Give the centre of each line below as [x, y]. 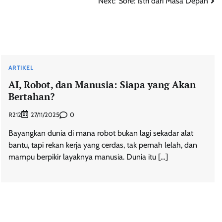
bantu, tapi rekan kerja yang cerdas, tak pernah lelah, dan [103, 145]
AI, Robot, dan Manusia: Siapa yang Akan [102, 84]
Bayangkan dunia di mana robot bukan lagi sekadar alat [101, 133]
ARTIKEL [21, 67]
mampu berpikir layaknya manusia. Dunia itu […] [88, 157]
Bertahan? [31, 96]
